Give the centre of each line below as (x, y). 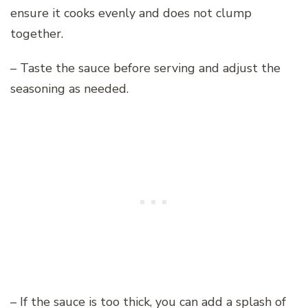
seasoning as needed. (69, 89)
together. (37, 34)
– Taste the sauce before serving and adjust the (145, 68)
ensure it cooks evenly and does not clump (131, 13)
